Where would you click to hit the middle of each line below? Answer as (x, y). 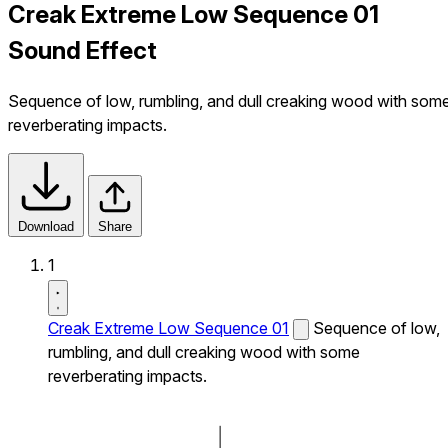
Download (46, 226)
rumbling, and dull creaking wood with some (204, 351)
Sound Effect (82, 50)
